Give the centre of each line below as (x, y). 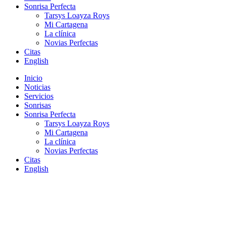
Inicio (33, 78)
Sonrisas (38, 105)
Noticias (37, 87)
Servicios (39, 96)
